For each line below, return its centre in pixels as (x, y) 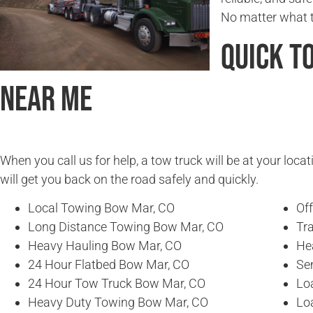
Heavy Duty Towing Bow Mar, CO (118, 303)
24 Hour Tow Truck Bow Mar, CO (117, 284)
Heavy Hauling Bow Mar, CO (105, 246)
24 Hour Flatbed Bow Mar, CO (109, 265)
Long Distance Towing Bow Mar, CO (126, 227)
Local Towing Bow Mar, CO (101, 208)
